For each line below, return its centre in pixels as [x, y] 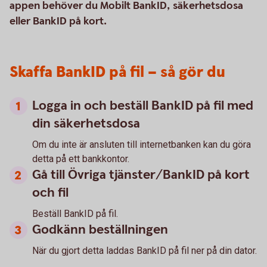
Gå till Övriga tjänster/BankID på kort [141, 175]
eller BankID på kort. [58, 21]
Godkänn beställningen [100, 230]
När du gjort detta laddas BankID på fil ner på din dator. [145, 251]
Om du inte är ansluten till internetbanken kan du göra [142, 145]
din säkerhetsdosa [86, 124]
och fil [50, 193]
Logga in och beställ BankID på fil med [143, 106]
